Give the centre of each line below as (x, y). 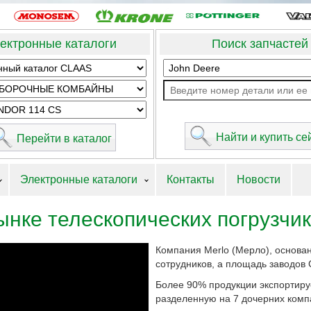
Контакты (191, 179)
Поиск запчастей (260, 44)
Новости (259, 179)
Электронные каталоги (79, 179)
